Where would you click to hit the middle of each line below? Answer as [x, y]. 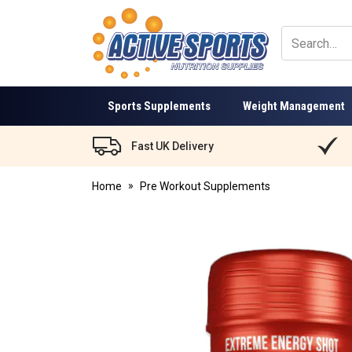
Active [107, 50]
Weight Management [294, 106]
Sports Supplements [159, 106]
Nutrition [112, 83]
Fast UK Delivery [172, 146]
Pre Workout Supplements [205, 186]
